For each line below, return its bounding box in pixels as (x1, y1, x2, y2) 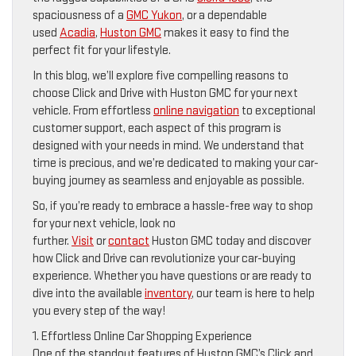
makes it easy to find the (161, 25, 289, 41)
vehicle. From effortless (33, 103, 153, 118)
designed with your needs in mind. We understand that (33, 137, 304, 153)
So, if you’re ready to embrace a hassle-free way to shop (33, 198, 313, 214)
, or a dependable (182, 7, 267, 23)
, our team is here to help (192, 285, 315, 301)
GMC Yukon (126, 7, 182, 23)
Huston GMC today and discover (149, 233, 311, 249)
